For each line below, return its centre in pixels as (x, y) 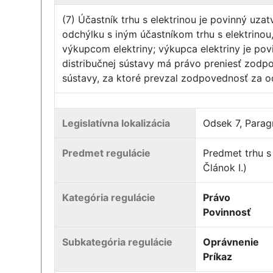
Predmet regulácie (107, 153)
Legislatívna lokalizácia (116, 123)
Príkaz (218, 257)
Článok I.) (225, 168)
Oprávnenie (231, 242)
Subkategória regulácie (118, 242)
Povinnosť (227, 212)
